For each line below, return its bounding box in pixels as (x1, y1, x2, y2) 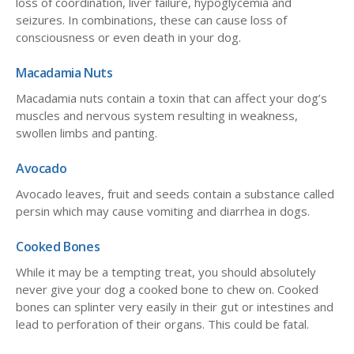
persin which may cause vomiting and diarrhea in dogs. (16, 203, 310, 220)
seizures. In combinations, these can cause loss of (16, 12, 287, 28)
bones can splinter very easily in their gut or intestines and (16, 299, 333, 315)
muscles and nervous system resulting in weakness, (16, 107, 298, 124)
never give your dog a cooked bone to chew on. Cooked (16, 281, 318, 298)
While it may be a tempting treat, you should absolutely (16, 264, 316, 281)
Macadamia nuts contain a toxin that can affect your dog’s (16, 90, 327, 107)
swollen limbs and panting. (16, 125, 157, 141)
